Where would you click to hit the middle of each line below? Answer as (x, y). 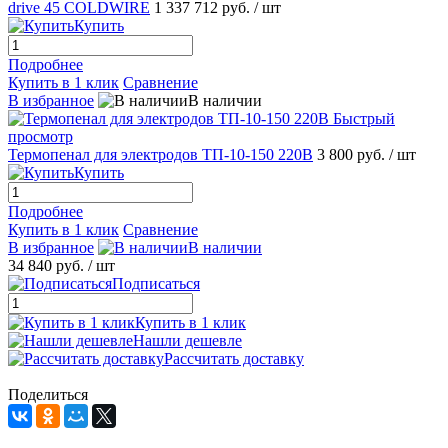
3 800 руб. (353, 155)
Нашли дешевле (187, 341)
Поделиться (48, 395)
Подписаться (156, 284)
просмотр (40, 137)
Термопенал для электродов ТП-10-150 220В (160, 155)
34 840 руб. (46, 266)
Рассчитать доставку (234, 359)
